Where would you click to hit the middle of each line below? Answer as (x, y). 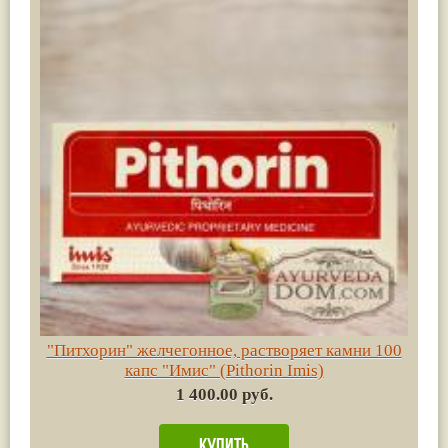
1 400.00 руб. (224, 394)
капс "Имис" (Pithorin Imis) (224, 370)
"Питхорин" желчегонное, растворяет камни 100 (224, 350)
